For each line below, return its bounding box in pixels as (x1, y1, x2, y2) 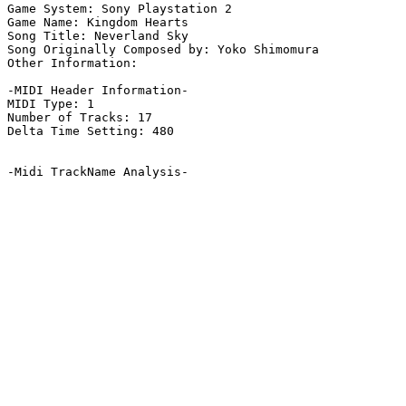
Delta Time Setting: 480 (7, 124, 174, 139)
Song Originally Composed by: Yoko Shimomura (7, 43, 319, 57)
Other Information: (7, 56, 145, 71)
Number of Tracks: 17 (7, 111, 152, 125)
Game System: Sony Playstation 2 (7, 2, 232, 16)
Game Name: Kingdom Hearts (7, 15, 188, 30)
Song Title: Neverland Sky (7, 29, 188, 43)
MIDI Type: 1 (7, 97, 94, 111)
